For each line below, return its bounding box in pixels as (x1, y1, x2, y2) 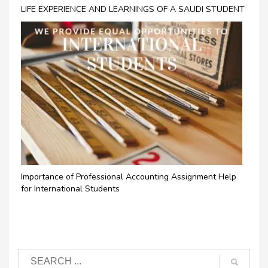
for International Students (21, 183, 120, 194)
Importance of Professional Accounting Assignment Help (21, 171, 236, 182)
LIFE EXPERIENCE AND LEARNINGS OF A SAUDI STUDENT (21, 4, 245, 15)
